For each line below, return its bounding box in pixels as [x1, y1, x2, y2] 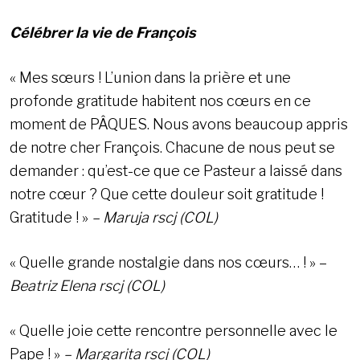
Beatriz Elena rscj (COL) [10, 277, 165, 295]
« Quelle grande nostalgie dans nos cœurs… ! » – [10, 254, 327, 272]
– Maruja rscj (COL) [92, 209, 218, 227]
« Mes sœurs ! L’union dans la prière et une [10, 69, 291, 87]
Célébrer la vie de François [10, 24, 196, 42]
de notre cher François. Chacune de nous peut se [10, 139, 335, 157]
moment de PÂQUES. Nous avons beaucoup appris [10, 116, 348, 133]
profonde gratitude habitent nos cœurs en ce [10, 92, 311, 110]
